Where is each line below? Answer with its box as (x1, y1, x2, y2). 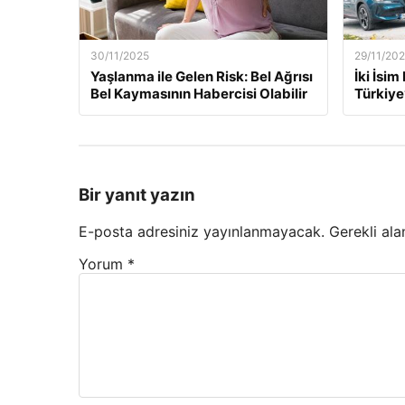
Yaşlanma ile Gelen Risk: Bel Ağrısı (90, 67, 313, 85)
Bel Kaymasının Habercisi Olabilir (90, 84, 307, 102)
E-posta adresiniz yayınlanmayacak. (79, 221, 325, 240)
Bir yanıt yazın (79, 184, 195, 206)
